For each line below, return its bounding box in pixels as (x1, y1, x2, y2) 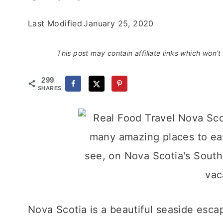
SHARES (38, 85, 62, 91)
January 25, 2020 (84, 18, 154, 28)
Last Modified (28, 18, 83, 28)
